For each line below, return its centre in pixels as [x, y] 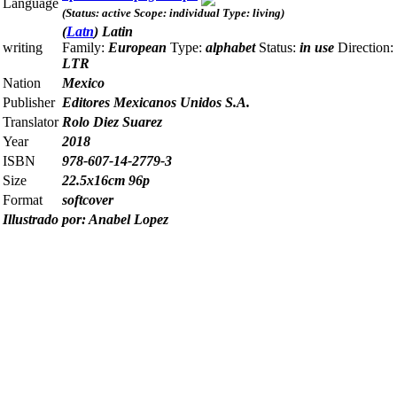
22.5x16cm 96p [106, 181]
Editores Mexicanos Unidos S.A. [156, 103]
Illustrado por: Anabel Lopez [86, 220]
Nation [22, 83]
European [139, 48]
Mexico [83, 83]
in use [319, 48]
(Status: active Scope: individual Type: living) [173, 13]
